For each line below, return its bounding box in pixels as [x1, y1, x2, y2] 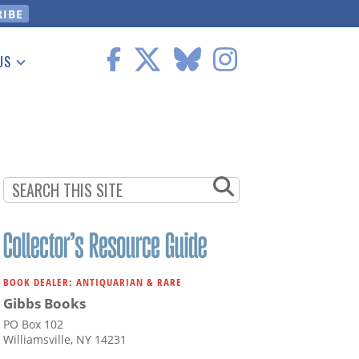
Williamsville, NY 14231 [3, 332, 127, 348]
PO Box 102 [3, 317, 63, 333]
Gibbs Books [3, 294, 86, 313]
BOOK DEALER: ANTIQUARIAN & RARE [3, 275, 182, 290]
